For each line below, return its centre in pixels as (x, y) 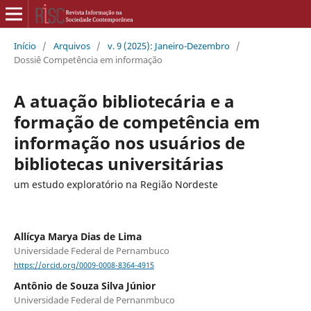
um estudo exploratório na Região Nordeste (116, 184)
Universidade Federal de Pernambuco (91, 250)
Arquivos (72, 45)
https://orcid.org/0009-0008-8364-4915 (84, 266)
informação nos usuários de (129, 142)
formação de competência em (137, 121)
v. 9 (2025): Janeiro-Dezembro (168, 45)
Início (25, 45)
